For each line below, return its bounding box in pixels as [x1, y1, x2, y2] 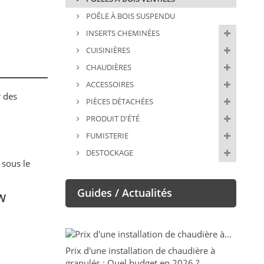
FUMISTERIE [84, 130, 128, 141]
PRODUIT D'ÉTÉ [84, 113, 140, 124]
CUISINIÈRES [84, 45, 130, 56]
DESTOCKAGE [84, 147, 133, 159]
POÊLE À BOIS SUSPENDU [84, 11, 175, 22]
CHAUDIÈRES [84, 62, 131, 73]
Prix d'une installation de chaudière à [65, 245, 215, 257]
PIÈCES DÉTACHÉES [84, 96, 153, 107]
